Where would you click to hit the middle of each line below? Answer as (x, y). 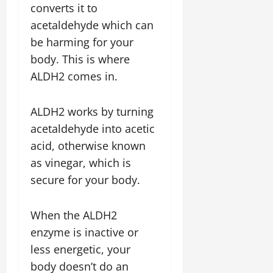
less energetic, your (80, 249)
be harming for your (82, 42)
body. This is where (80, 59)
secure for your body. (85, 180)
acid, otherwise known (88, 146)
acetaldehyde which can (92, 25)
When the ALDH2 (74, 215)
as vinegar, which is (81, 163)
